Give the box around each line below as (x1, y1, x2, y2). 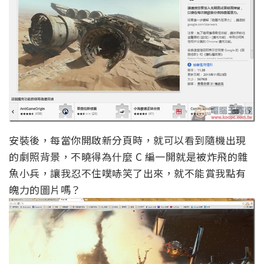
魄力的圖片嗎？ (9, 182, 81, 197)
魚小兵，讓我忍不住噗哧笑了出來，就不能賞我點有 (9, 166, 246, 181)
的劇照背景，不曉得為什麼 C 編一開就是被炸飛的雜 (9, 149, 248, 164)
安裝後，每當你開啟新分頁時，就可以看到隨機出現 (9, 133, 246, 148)
